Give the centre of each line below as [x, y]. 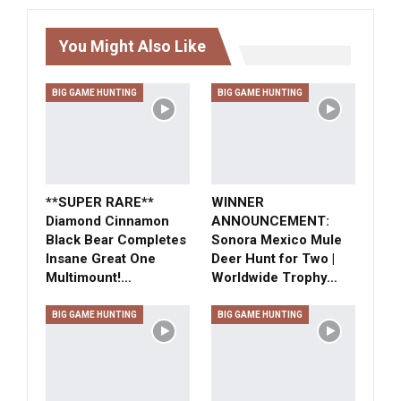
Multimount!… [89, 277]
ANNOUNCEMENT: [270, 221]
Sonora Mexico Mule [277, 239]
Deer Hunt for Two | [273, 258]
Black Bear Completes [116, 239]
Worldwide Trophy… [274, 277]
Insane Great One [101, 258]
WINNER [238, 202]
